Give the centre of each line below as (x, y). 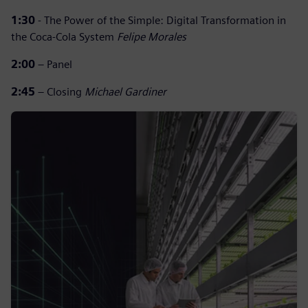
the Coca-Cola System (63, 37)
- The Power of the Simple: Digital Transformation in (161, 20)
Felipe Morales (150, 37)
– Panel (54, 64)
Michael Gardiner (125, 92)
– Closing (60, 92)
